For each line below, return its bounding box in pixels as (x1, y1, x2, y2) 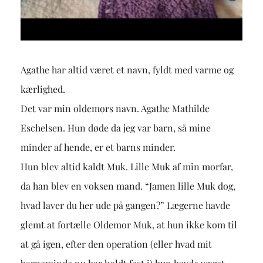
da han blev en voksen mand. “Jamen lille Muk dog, (20, 180, 235, 193)
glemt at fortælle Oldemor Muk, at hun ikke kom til (20, 218, 237, 231)
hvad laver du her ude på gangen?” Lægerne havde (20, 199, 230, 212)
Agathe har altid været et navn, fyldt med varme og (20, 63, 234, 76)
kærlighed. (20, 83, 65, 96)
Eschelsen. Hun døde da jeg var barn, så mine (20, 122, 211, 134)
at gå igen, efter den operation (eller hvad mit (20, 238, 212, 251)
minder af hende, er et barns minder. (20, 141, 176, 154)
